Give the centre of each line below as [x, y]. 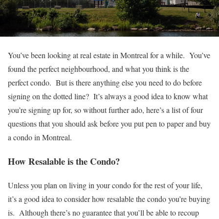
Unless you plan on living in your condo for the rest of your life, [105, 185]
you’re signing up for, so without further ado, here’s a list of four [105, 110]
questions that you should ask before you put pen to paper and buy [109, 124]
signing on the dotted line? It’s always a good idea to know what [108, 96]
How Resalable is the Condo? [64, 161]
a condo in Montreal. [40, 137]
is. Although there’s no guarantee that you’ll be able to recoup [103, 212]
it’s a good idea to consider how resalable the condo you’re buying [109, 198]
